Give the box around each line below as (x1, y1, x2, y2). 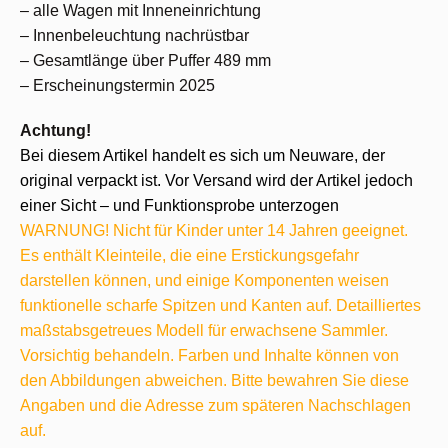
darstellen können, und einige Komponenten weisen (20, 272, 389, 289)
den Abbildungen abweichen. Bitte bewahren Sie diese (20, 372, 409, 389)
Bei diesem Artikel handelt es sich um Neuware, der (20, 147, 385, 164)
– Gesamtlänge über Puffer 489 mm (20, 52, 271, 69)
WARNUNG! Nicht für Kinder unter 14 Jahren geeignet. (20, 222, 408, 239)
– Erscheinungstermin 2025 (20, 77, 215, 94)
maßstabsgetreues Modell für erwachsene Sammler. (20, 322, 388, 339)
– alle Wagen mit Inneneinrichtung (20, 2, 261, 19)
